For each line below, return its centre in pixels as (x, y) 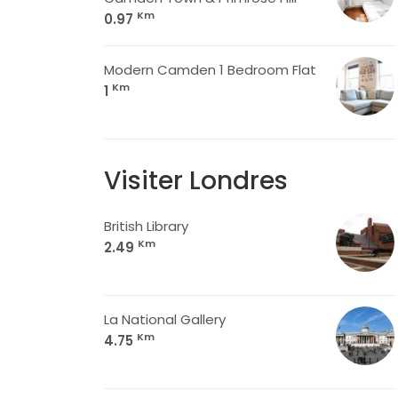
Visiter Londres (196, 181)
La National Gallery (165, 319)
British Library (146, 226)
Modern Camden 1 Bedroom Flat (210, 70)
